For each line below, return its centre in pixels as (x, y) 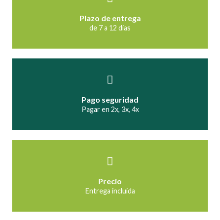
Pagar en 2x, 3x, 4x (110, 109)
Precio (110, 181)
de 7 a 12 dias (110, 27)
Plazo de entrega (110, 18)
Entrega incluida (110, 191)
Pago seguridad (110, 99)
